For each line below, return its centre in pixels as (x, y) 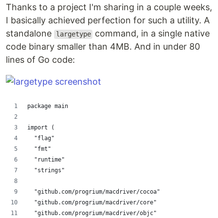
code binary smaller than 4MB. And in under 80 (103, 47)
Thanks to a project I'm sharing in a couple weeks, (109, 7)
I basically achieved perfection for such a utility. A (108, 20)
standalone (30, 34)
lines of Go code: (40, 60)
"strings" (49, 171)
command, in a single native (151, 34)
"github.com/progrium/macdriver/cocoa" (97, 192)
